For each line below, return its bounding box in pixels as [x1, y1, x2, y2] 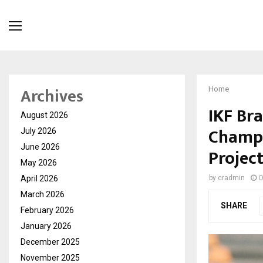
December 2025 [21, 237, 80, 247]
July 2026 [21, 126, 56, 136]
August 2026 [21, 110, 68, 120]
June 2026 [21, 142, 60, 152]
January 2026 [21, 221, 72, 231]
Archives [21, 83, 83, 111]
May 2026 [21, 158, 57, 168]
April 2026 [21, 174, 58, 184]
